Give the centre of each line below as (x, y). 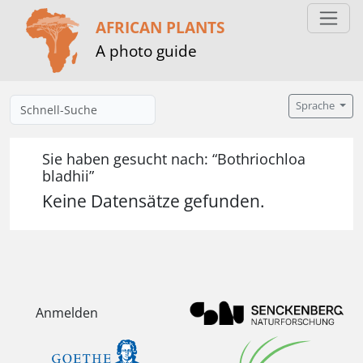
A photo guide (146, 50)
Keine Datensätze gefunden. (154, 201)
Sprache (317, 106)
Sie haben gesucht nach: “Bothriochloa (174, 159)
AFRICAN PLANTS (160, 27)
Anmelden (67, 313)
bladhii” (68, 176)
